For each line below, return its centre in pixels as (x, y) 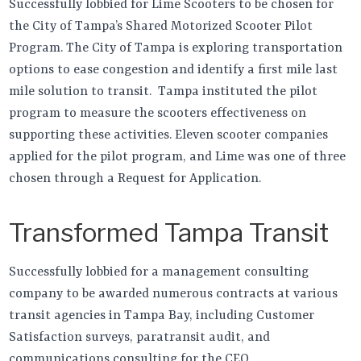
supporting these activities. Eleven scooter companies (169, 135)
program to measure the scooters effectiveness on (158, 113)
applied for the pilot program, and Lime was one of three (178, 157)
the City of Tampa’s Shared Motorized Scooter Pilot (161, 26)
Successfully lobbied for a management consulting (159, 272)
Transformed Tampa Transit (169, 232)
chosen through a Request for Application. (135, 178)
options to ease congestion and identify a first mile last (174, 70)
